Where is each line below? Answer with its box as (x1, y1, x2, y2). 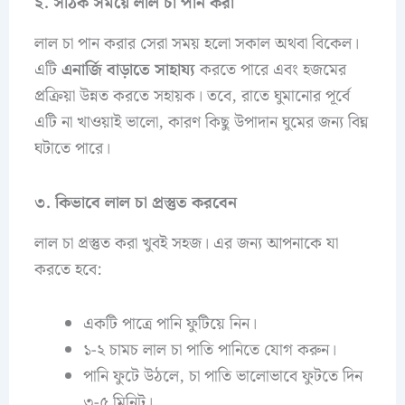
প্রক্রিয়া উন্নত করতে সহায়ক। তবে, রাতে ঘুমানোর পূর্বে (33, 82, 350, 109)
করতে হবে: (33, 256, 101, 283)
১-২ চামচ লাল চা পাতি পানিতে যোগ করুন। (82, 337, 336, 364)
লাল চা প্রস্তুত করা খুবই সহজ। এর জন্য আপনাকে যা (33, 230, 338, 257)
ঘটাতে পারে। (33, 135, 110, 162)
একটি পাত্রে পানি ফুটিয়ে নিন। (82, 311, 257, 338)
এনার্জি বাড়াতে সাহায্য (61, 56, 195, 83)
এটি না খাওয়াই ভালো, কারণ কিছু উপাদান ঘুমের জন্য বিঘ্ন (33, 108, 368, 136)
